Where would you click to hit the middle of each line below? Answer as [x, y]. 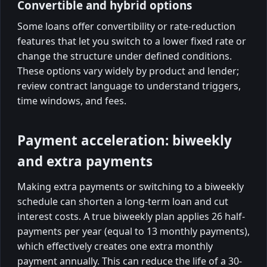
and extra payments [85, 161]
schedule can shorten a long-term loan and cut [123, 201]
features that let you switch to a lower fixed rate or [132, 41]
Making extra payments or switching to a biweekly [131, 186]
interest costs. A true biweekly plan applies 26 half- [131, 216]
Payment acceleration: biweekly [125, 140]
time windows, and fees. [72, 100]
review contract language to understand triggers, [129, 86]
